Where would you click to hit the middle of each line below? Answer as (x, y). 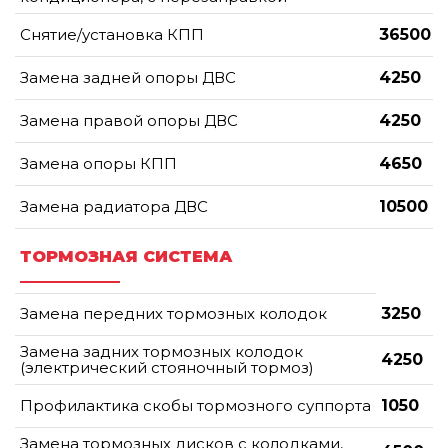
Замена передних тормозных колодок (173, 313)
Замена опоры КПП (98, 163)
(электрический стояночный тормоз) (167, 367)
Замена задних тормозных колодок (161, 351)
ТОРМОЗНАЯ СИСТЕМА (126, 256)
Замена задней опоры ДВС (128, 77)
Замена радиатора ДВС (114, 206)
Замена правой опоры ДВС (129, 120)
